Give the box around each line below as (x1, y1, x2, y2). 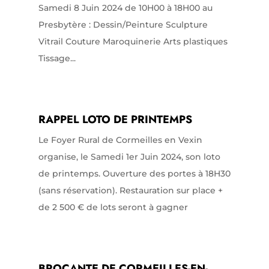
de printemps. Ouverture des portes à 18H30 (38, 168, 231, 179)
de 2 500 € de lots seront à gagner (38, 201, 188, 213)
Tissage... (38, 52, 76, 64)
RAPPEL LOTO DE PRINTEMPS (38, 111, 192, 127)
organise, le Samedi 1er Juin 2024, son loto (38, 151, 220, 162)
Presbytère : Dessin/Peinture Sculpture (38, 19, 208, 30)
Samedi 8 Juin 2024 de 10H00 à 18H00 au (38, 2, 213, 13)
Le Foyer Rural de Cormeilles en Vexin (38, 134, 202, 145)
